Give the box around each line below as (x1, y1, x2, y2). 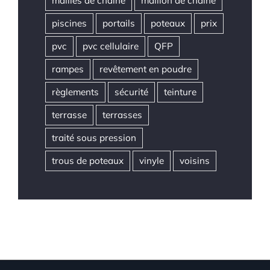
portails (102, 17, 135, 30)
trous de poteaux (52, 155, 124, 167)
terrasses (102, 109, 142, 121)
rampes (52, 63, 84, 75)
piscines (52, 17, 87, 30)
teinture (164, 86, 196, 98)
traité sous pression (52, 132, 136, 144)
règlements (52, 86, 99, 98)
